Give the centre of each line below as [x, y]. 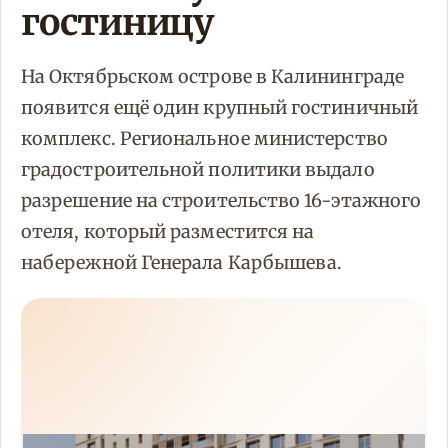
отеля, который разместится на [168, 232]
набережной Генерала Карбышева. [182, 263]
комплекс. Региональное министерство [204, 139]
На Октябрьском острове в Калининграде [212, 77]
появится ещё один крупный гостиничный [219, 108]
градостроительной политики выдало [198, 170]
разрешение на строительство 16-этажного [221, 201]
